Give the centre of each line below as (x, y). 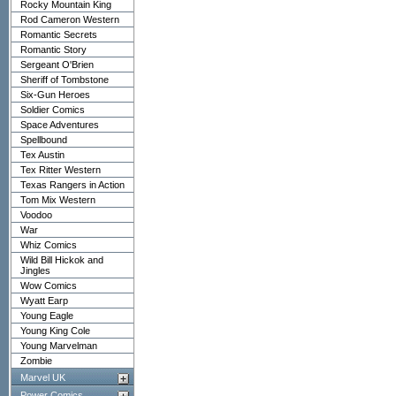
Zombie (36, 361)
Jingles (35, 270)
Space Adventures (60, 125)
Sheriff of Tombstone (65, 80)
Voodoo (36, 215)
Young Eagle (47, 316)
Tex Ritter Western (61, 170)
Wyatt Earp (44, 301)
